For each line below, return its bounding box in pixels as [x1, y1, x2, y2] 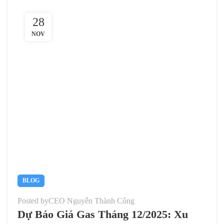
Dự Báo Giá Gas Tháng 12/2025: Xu [17, 208, 188, 220]
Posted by [17, 196, 48, 205]
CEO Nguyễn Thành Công [48, 196, 134, 205]
